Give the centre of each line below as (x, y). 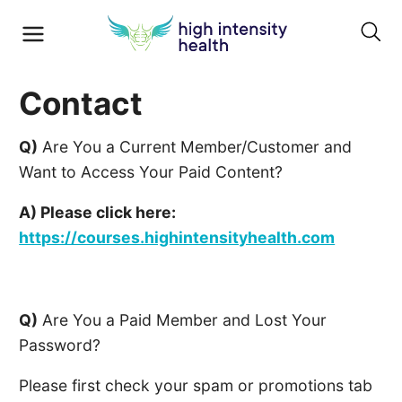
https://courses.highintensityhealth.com (177, 238)
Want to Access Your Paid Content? (151, 171)
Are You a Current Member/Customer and (195, 146)
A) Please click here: (98, 213)
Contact (81, 103)
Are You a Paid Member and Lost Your (183, 319)
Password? (60, 345)
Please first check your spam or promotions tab (196, 386)
